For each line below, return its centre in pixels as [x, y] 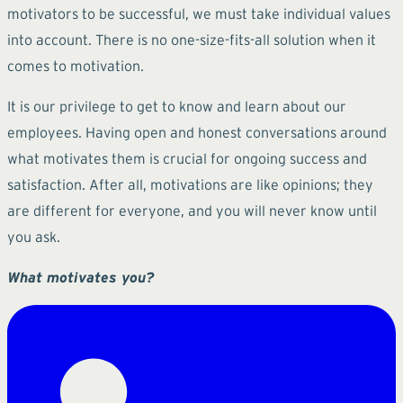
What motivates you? [81, 277]
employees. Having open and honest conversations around [197, 132]
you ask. [34, 236]
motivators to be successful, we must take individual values [199, 13]
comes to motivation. [76, 65]
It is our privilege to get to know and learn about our [177, 106]
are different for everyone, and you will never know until [192, 210]
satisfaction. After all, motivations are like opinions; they [190, 184]
